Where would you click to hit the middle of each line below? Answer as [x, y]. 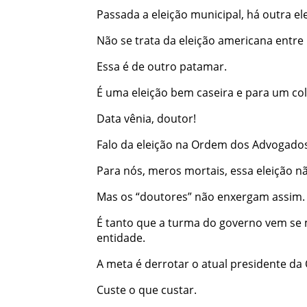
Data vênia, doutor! [146, 118]
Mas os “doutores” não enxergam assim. [200, 196]
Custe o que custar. [146, 290]
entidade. [121, 237]
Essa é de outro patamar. [161, 66]
